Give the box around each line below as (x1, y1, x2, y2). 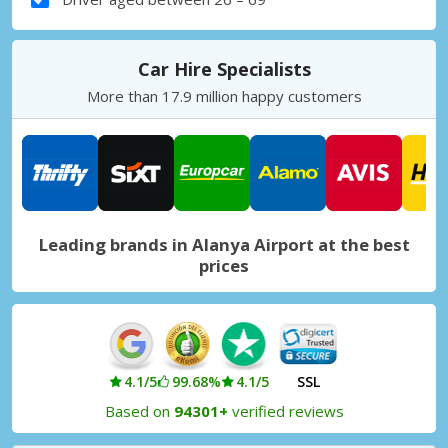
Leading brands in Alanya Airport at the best (38, 232, 410, 256)
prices (199, 253, 249, 277)
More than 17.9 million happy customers (86, 85, 362, 106)
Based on (104, 400, 174, 421)
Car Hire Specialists (137, 56, 311, 81)
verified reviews (227, 400, 344, 421)
